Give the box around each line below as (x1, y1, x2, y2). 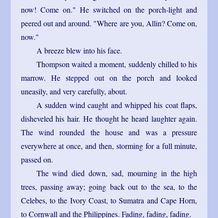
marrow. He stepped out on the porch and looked (20, 72, 198, 83)
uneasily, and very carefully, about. (20, 86, 127, 96)
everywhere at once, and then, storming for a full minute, (20, 140, 198, 151)
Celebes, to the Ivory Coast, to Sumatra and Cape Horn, (20, 195, 198, 205)
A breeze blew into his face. (36, 45, 122, 55)
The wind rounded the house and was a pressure (20, 127, 198, 137)
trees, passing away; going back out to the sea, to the (20, 181, 198, 192)
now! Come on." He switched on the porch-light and (20, 4, 198, 15)
